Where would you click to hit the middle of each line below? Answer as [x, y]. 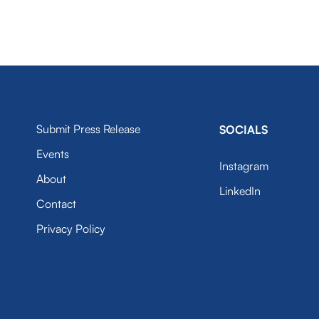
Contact [56, 204]
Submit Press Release [88, 129]
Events [52, 154]
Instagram [244, 166]
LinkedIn [240, 191]
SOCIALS [244, 130]
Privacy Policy [70, 229]
